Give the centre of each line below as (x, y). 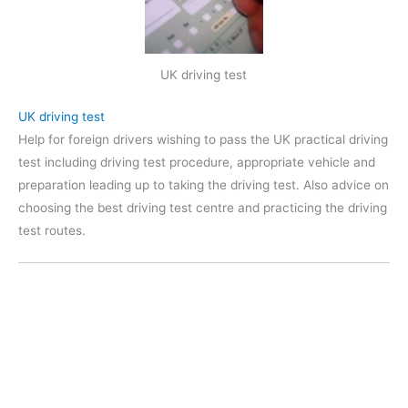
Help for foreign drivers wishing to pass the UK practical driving (203, 139)
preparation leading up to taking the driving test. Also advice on (204, 184)
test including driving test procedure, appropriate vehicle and (197, 162)
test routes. (52, 230)
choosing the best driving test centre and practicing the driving (203, 207)
